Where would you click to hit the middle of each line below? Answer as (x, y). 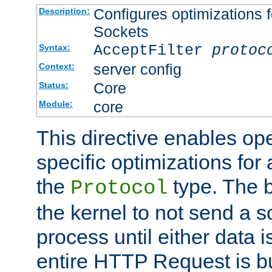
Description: (64, 11)
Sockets (121, 31)
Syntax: (54, 47)
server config (137, 69)
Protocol (119, 188)
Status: (53, 85)
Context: (56, 66)
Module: (56, 104)
